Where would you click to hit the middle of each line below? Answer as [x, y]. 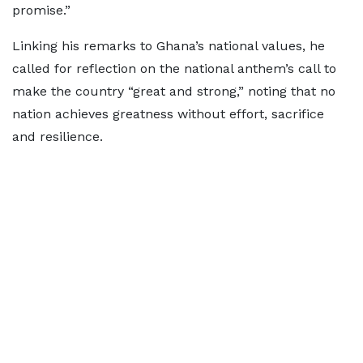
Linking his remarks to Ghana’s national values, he [169, 46]
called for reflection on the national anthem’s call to [174, 68]
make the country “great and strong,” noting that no [174, 91]
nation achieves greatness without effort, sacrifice [168, 114]
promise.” [41, 10]
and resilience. [58, 137]
